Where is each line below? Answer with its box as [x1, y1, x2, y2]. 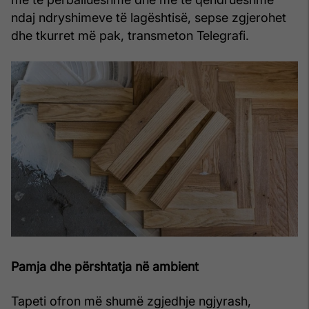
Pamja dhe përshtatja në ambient [11, 259, 199, 275]
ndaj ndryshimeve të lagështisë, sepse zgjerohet [11, 10, 286, 25]
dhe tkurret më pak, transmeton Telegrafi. [11, 28, 249, 43]
